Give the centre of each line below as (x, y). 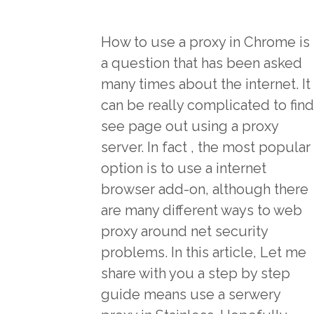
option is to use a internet (184, 168)
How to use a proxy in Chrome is (205, 42)
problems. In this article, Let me (204, 252)
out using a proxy (220, 126)
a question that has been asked (202, 63)
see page (131, 126)
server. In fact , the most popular (206, 147)
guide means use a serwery (191, 294)
